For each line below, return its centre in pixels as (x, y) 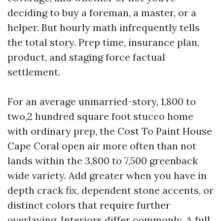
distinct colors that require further (89, 205)
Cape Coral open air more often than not (102, 146)
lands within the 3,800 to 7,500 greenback (103, 161)
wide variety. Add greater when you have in (107, 175)
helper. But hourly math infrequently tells (104, 27)
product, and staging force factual (86, 57)
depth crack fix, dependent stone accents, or (110, 190)
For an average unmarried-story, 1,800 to (102, 101)
